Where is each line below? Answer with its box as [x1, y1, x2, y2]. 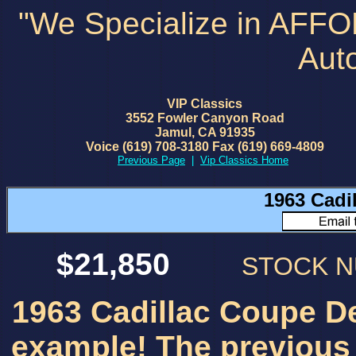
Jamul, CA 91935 [154, 126, 255, 139]
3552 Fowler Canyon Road [125, 111, 284, 125]
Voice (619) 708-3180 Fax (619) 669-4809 [85, 140, 324, 153]
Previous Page [118, 154, 185, 166]
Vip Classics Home [200, 154, 288, 166]
